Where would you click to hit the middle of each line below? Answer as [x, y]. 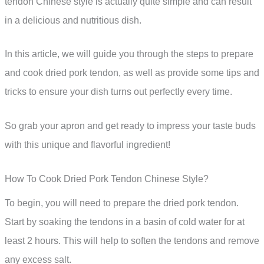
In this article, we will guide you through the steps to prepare [129, 54]
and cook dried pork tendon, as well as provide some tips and [132, 73]
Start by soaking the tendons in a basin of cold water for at [125, 222]
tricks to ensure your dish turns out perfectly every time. [118, 92]
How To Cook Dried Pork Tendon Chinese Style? [107, 179]
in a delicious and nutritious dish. [73, 20]
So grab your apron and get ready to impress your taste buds [130, 126]
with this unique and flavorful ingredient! [88, 145]
